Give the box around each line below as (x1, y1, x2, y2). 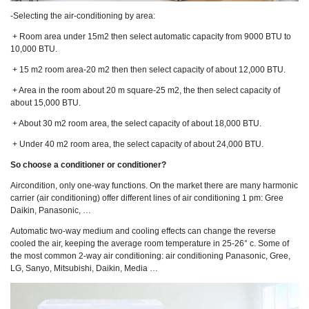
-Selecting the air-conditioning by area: (10, 11, 155, 21)
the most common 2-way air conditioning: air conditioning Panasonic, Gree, (10, 251, 290, 261)
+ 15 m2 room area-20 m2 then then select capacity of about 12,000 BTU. (10, 65, 286, 75)
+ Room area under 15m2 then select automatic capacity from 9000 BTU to (10, 32, 291, 42)
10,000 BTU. (10, 44, 57, 54)
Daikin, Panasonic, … (10, 206, 91, 216)
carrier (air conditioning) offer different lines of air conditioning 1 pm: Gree (10, 193, 283, 203)
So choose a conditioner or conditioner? (10, 160, 166, 170)
